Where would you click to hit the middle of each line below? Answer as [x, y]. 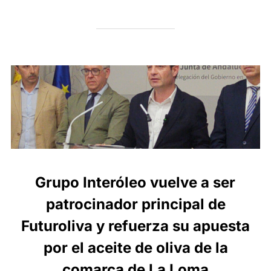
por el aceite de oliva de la [135, 248]
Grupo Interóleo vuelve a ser [135, 183]
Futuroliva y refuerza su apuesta [135, 226]
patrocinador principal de [135, 204]
